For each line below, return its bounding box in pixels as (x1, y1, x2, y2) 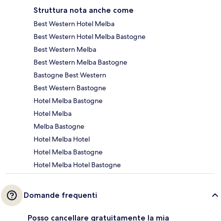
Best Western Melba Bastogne (34, 57, 127, 67)
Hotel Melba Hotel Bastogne (34, 160, 121, 169)
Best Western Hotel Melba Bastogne (34, 32, 146, 41)
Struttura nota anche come (34, 5, 134, 15)
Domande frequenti (24, 190, 97, 200)
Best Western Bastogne (34, 83, 106, 92)
